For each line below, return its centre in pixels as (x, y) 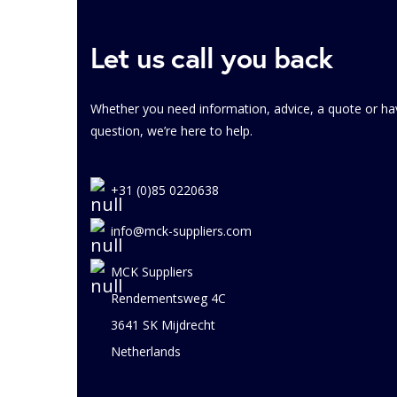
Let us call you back (211, 57)
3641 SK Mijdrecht (163, 324)
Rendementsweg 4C (168, 298)
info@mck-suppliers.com (181, 230)
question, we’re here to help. (171, 130)
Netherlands (146, 351)
